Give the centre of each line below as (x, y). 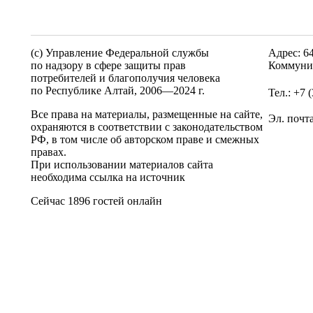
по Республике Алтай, (85, 90)
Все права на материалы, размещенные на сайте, (147, 114)
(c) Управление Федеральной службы (120, 53)
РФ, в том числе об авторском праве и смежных (145, 139)
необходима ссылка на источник (108, 177)
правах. (49, 152)
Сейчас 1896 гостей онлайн (96, 201)
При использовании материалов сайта (122, 165)
